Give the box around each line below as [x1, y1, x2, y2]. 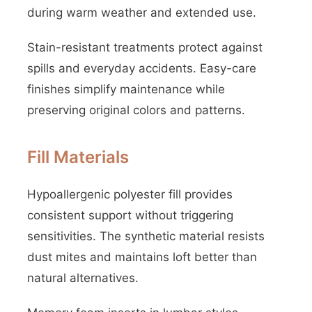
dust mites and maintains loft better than [27, 250, 257, 264]
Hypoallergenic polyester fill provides [27, 187, 233, 201]
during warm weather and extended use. [27, 6, 256, 19]
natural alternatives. [27, 271, 139, 285]
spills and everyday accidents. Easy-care [27, 61, 256, 75]
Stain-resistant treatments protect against [27, 40, 263, 54]
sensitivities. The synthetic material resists [27, 229, 265, 243]
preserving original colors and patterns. [27, 103, 245, 117]
